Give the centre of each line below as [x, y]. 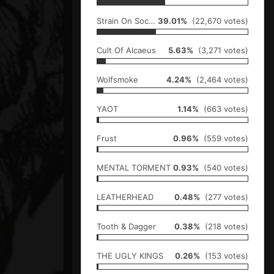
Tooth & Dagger [126, 226]
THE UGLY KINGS [130, 255]
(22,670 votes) [218, 20]
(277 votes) [224, 197]
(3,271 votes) [221, 50]
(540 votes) [224, 167]
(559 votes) [224, 138]
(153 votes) [224, 255]
